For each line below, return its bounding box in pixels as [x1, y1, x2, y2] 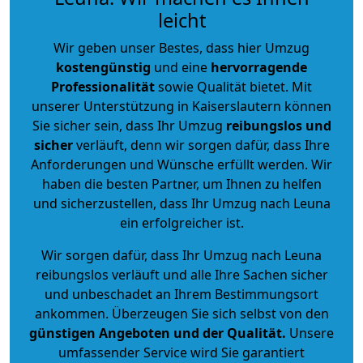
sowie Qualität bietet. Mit [155, 77, 312, 96]
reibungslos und [225, 116, 331, 135]
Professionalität [51, 77, 155, 96]
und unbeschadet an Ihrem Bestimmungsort [45, 284, 318, 303]
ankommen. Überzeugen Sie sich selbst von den [34, 304, 329, 322]
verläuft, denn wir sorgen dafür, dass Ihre [72, 135, 330, 154]
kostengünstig [56, 58, 151, 76]
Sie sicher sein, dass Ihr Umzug [32, 116, 226, 135]
